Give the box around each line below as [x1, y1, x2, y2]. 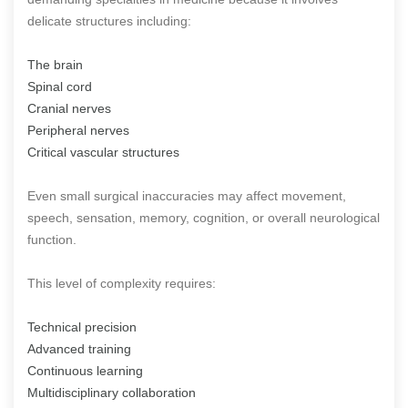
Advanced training [27, 341, 131, 356]
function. [27, 231, 76, 247]
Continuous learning [27, 362, 143, 378]
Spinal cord [27, 78, 92, 94]
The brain [27, 56, 83, 72]
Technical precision [27, 319, 137, 334]
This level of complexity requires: [27, 275, 216, 291]
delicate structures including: [27, 13, 191, 28]
